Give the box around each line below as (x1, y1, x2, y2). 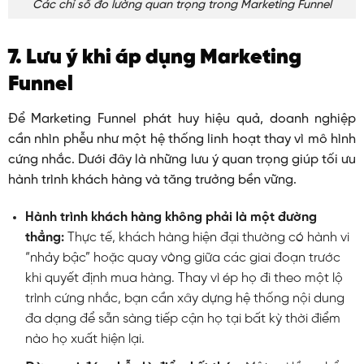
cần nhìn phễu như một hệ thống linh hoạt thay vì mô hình (7, 132, 357, 147)
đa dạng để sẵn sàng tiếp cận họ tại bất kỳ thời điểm (24, 312, 340, 327)
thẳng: (24, 231, 64, 245)
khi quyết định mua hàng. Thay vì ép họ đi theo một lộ (24, 271, 343, 286)
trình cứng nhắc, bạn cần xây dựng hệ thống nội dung (24, 292, 344, 306)
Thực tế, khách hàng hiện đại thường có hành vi (63, 231, 349, 245)
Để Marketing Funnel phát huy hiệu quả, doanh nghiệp (7, 112, 357, 127)
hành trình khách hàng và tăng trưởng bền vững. (7, 173, 297, 188)
